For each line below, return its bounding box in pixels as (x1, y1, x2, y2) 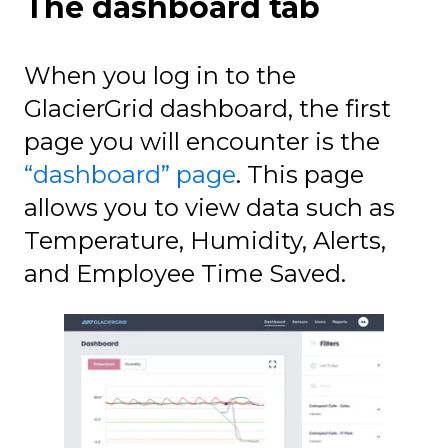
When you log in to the (24, 60, 296, 90)
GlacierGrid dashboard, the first (24, 93, 391, 123)
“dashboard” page (24, 159, 236, 189)
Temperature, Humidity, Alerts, (24, 225, 386, 255)
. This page (236, 159, 364, 189)
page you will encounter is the (24, 126, 380, 156)
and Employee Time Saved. (24, 258, 346, 288)
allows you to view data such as (24, 192, 395, 222)
